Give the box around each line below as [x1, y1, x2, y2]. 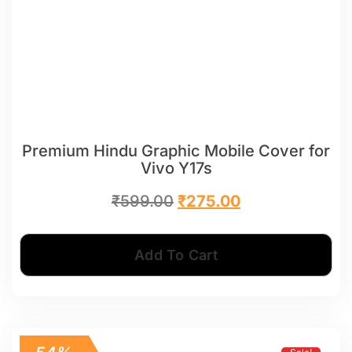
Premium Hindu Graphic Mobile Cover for [22, 141, 330, 160]
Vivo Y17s [140, 158, 212, 178]
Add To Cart [134, 246, 218, 263]
